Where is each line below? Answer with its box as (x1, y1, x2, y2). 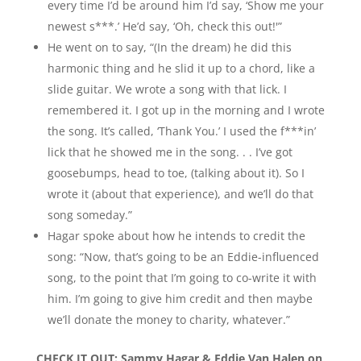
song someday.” (47, 206, 132, 222)
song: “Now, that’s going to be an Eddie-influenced (47, 248, 319, 264)
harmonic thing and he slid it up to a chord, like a (47, 60, 315, 76)
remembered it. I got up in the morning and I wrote (47, 102, 325, 118)
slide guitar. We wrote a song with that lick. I (47, 81, 287, 97)
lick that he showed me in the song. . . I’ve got (47, 143, 293, 160)
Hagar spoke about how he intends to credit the (47, 227, 305, 243)
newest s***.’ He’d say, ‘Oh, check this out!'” (47, 18, 282, 34)
